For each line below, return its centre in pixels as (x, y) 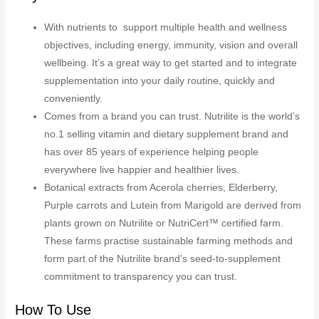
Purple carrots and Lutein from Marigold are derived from (173, 206)
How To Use (53, 309)
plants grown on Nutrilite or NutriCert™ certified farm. (164, 224)
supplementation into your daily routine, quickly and (160, 81)
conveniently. (74, 99)
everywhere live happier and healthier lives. (142, 170)
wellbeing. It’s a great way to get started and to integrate (171, 63)
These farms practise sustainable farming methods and (169, 241)
